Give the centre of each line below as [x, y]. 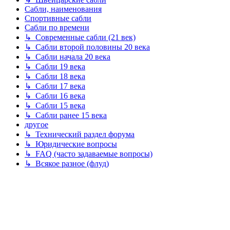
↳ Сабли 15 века [55, 106]
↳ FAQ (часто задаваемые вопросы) [89, 154]
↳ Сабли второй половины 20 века [87, 47]
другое [36, 125]
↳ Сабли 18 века [55, 76]
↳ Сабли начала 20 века [68, 57]
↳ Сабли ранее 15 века [66, 116]
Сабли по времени [57, 28]
